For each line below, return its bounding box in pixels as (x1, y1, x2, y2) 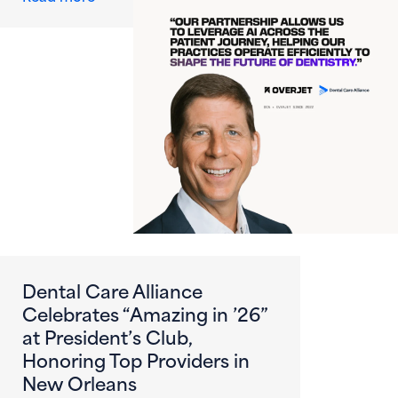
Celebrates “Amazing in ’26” (22, 298, 268, 327)
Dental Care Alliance (22, 275, 203, 304)
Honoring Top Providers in (22, 344, 250, 373)
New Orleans (22, 367, 137, 396)
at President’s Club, (22, 321, 192, 350)
